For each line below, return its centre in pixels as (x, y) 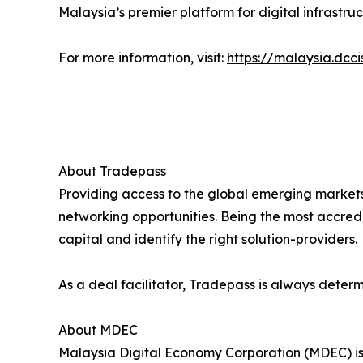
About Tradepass (112, 171)
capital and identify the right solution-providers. (208, 239)
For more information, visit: (143, 58)
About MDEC (98, 330)
